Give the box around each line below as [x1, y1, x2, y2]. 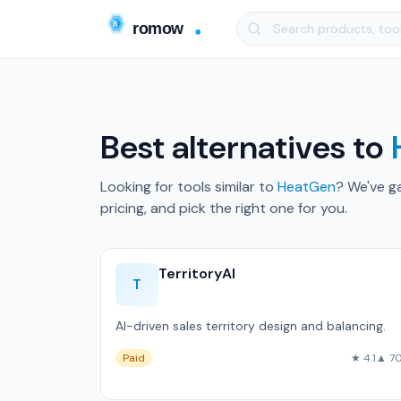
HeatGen [277, 177, 336, 196]
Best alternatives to [100, 126, 391, 168]
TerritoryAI [158, 264, 235, 283]
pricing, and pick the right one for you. [100, 199, 347, 218]
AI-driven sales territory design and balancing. [115, 318, 386, 334]
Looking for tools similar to [100, 177, 277, 196]
